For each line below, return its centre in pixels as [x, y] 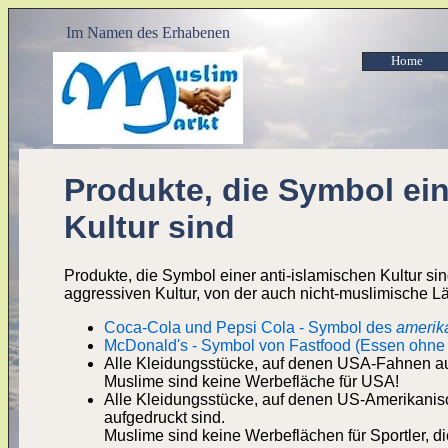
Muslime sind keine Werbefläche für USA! [251, 382]
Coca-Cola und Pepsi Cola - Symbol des [250, 328]
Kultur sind [149, 227]
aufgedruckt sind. [164, 418]
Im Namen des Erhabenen [147, 32]
